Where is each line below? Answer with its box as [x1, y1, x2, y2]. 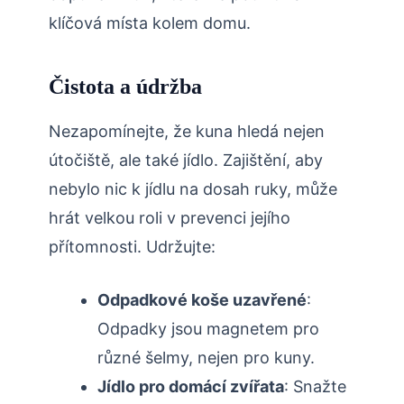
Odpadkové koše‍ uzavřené [97, 290, 307, 310]
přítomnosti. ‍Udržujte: [49, 237, 216, 257]
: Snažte [284, 377, 346, 397]
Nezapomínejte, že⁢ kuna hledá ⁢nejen [49, 122, 325, 142]
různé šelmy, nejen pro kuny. [97, 348, 315, 368]
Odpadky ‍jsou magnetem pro [97, 319, 319, 339]
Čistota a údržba [49, 75, 202, 99]
